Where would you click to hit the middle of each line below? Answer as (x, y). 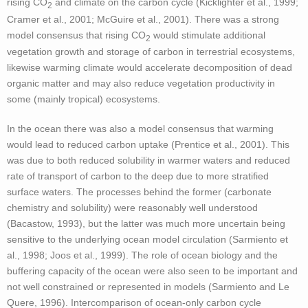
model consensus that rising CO (76, 35)
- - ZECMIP (48, 29)
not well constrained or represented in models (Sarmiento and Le (148, 287)
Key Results (51, 59)
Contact (40, 121)
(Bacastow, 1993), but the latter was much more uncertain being (146, 224)
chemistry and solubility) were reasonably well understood (132, 208)
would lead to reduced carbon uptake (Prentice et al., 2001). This (148, 145)
